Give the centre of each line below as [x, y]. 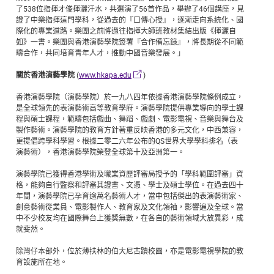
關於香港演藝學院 [45, 75]
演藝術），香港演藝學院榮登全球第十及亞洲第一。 [100, 152]
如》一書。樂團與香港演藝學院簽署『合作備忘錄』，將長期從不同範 [130, 42]
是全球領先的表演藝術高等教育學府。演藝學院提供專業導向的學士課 [130, 108]
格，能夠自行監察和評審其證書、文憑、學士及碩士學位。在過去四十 [130, 185]
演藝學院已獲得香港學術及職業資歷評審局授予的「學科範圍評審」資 [130, 174]
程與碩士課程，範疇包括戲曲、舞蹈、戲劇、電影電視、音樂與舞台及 [130, 119]
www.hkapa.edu [105, 75]
